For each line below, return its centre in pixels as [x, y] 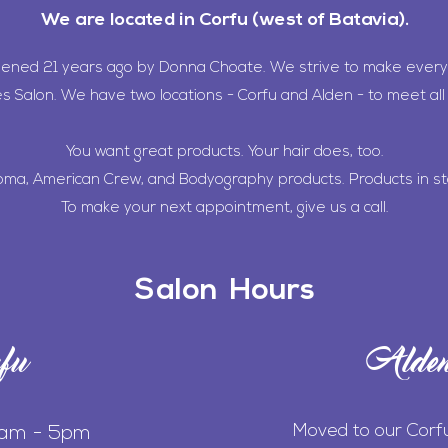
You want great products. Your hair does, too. [225, 152]
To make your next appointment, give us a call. [225, 208]
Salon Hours [225, 291]
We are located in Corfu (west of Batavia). [225, 20]
